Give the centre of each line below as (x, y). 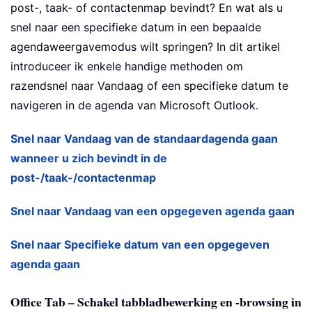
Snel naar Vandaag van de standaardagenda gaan (144, 139)
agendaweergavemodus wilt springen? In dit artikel (145, 47)
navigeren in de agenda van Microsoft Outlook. (134, 106)
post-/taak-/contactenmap (83, 178)
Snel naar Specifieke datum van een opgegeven (140, 245)
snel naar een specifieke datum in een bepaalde (136, 28)
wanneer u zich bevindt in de (89, 158)
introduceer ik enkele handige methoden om (127, 67)
